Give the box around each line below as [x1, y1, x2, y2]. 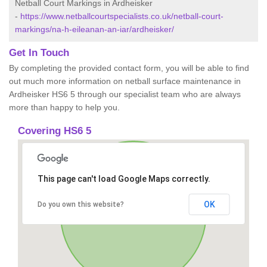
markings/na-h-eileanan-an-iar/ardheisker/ [15, 24, 174, 35]
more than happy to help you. [9, 103, 120, 113]
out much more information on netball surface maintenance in [9, 76, 241, 86]
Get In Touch [9, 47, 69, 59]
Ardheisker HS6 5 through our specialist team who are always [9, 89, 241, 100]
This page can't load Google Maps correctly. [37, 174, 210, 184]
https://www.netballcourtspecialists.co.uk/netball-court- [20, 11, 223, 21]
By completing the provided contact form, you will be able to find [9, 63, 249, 73]
